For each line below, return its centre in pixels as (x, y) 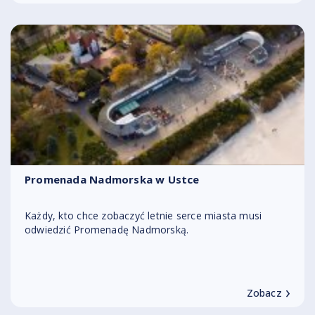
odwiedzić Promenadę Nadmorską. (107, 230)
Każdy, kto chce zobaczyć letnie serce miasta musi (143, 216)
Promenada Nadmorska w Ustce (112, 179)
